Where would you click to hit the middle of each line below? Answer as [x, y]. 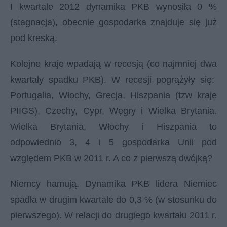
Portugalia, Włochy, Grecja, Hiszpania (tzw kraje [113, 95]
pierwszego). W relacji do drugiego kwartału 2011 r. [113, 215]
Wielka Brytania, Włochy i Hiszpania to [113, 127]
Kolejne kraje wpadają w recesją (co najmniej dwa [113, 64]
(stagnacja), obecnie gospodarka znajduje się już [113, 22]
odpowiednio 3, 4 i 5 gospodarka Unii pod [113, 142]
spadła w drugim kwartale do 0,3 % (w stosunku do [113, 200]
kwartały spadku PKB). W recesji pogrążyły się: [113, 80]
